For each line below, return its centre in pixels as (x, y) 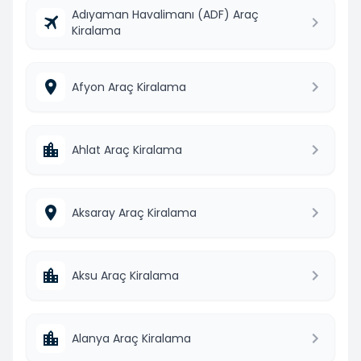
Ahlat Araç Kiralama (127, 149)
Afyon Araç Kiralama (129, 87)
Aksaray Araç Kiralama (134, 212)
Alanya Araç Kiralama (131, 338)
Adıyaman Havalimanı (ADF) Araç (165, 14)
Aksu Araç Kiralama (125, 275)
